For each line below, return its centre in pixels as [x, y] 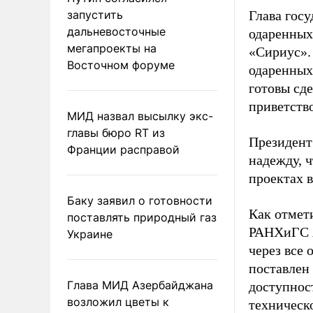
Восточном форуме [121, 65]
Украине [90, 234]
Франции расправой [123, 149]
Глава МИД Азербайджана [140, 285]
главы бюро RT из [116, 132]
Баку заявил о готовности [140, 200]
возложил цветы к [118, 301]
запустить [95, 14]
